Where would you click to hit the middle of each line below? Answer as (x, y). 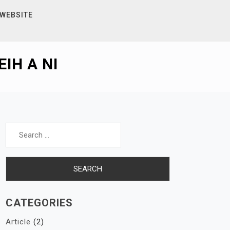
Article (18, 222)
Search (18, 124)
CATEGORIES (39, 203)
